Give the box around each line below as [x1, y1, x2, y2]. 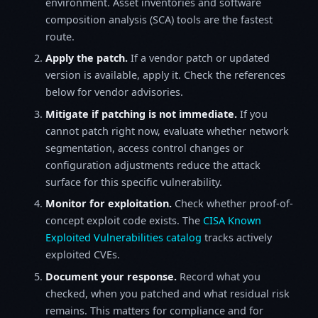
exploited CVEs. [45, 248, 120, 262]
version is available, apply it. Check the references [45, 68, 285, 82]
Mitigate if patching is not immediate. [45, 106, 237, 121]
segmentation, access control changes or [45, 141, 243, 155]
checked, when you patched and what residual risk [45, 286, 290, 300]
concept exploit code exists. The [45, 214, 203, 228]
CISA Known [203, 214, 261, 228]
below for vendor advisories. [45, 85, 183, 99]
